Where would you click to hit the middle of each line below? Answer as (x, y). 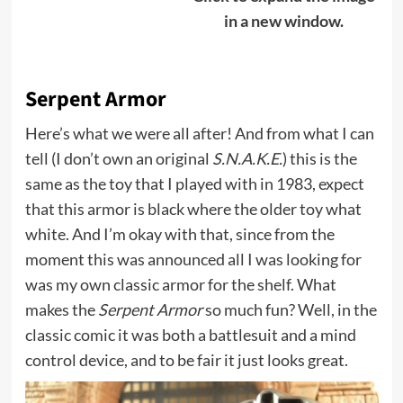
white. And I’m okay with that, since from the (179, 234)
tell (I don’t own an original (118, 159)
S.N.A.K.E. (247, 159)
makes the (61, 310)
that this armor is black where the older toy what (193, 209)
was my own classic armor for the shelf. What (180, 285)
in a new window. (284, 20)
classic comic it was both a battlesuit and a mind (190, 335)
